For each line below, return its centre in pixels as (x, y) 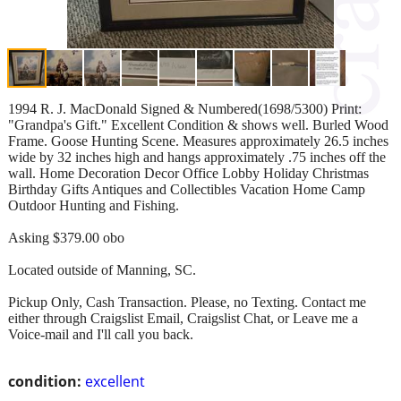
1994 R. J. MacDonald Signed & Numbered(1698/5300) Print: (185, 108)
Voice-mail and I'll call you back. (101, 334)
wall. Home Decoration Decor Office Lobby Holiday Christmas (188, 173)
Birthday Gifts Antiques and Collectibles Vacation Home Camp (187, 189)
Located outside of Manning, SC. (102, 269)
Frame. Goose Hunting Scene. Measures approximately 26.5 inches (198, 141)
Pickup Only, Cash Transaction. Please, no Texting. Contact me (187, 302)
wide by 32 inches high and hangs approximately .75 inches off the (197, 157)
